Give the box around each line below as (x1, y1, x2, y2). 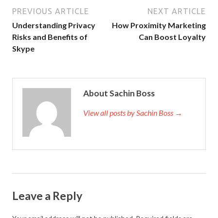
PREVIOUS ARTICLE (12, 6, 89, 16)
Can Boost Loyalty (139, 32, 206, 41)
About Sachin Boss (83, 88, 155, 98)
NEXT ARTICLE (147, 6, 206, 16)
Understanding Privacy (12, 20, 95, 30)
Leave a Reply (12, 188, 82, 202)
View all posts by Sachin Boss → (83, 108, 182, 117)
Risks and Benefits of (12, 32, 88, 41)
